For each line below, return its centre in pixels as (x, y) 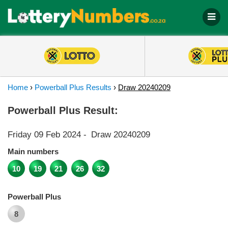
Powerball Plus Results (73, 87)
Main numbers (33, 151)
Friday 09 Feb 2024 (44, 135)
